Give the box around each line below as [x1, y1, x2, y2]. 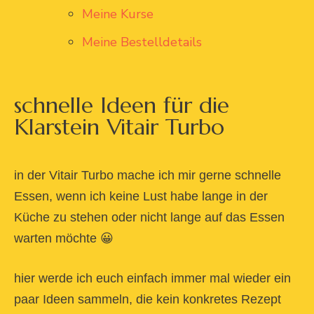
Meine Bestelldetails [82, 34, 202, 51]
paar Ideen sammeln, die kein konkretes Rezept [14, 292, 281, 307]
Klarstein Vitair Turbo [14, 113, 224, 142]
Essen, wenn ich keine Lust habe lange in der [14, 189, 268, 204]
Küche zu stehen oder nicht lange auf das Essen [14, 210, 285, 225]
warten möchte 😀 [14, 231, 117, 246]
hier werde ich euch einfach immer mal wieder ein [14, 271, 291, 286]
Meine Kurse [82, 6, 153, 23]
